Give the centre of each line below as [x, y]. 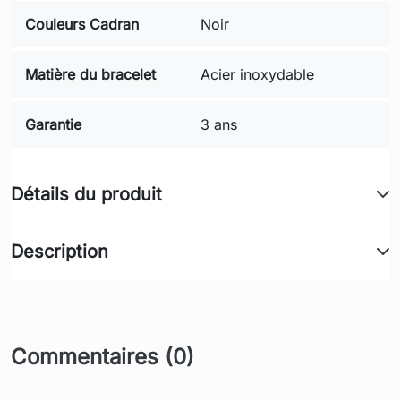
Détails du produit [86, 194]
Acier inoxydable [257, 74]
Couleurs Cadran [82, 24]
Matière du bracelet [90, 74]
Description [60, 251]
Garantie [53, 124]
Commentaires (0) [102, 356]
